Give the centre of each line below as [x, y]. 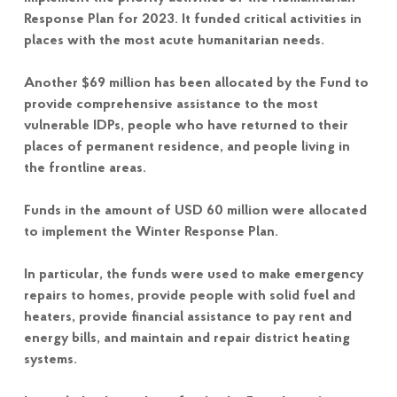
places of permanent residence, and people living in [187, 147]
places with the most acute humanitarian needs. [174, 40]
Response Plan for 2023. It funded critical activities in [192, 19]
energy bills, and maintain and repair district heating [187, 338]
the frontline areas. [85, 168]
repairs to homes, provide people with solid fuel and [189, 296]
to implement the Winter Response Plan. [151, 232]
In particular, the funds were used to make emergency [193, 274]
